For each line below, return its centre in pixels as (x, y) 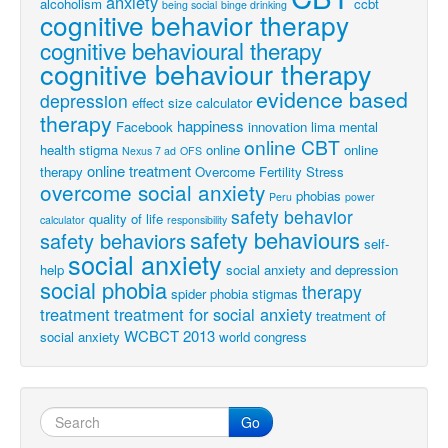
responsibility (197, 219)
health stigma (79, 149)
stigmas (275, 293)
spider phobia (209, 293)
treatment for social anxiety (213, 314)
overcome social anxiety (152, 192)
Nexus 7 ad (149, 150)
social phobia (103, 289)
